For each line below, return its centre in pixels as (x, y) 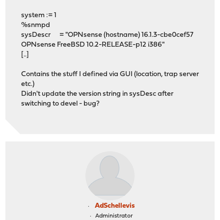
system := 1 (39, 16)
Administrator (114, 216)
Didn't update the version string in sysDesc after (97, 94)
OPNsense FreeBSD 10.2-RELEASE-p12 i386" (93, 45)
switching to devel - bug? (61, 104)
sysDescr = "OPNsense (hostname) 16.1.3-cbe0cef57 (108, 35)
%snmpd (36, 26)
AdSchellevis (114, 206)
